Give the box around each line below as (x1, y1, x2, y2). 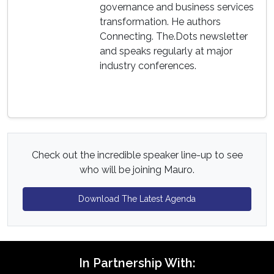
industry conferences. (100, 60, 196, 72)
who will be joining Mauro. (80, 164, 194, 176)
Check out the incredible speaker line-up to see (31, 149, 243, 161)
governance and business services (100, 1, 254, 13)
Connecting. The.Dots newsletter (100, 31, 248, 42)
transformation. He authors (100, 16, 221, 28)
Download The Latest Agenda (78, 194, 196, 204)
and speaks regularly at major (100, 45, 232, 57)
